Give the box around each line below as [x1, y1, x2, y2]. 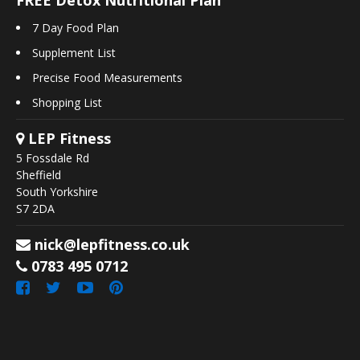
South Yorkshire [16, 183, 98, 199]
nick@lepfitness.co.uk [35, 234, 190, 254]
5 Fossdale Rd [16, 149, 89, 166]
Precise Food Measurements [32, 69, 182, 85]
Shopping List [32, 94, 102, 110]
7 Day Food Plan [32, 19, 119, 35]
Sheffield [16, 166, 61, 182]
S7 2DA [16, 200, 55, 216]
